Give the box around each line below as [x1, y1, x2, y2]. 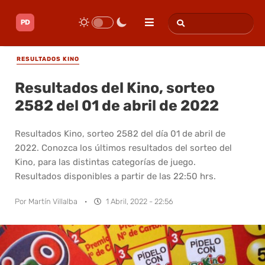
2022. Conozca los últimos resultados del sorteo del [15, 142, 232, 153]
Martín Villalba [28, 196, 77, 206]
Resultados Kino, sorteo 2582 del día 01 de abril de [15, 128, 225, 139]
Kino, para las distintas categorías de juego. [15, 156, 196, 167]
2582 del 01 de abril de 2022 [15, 96, 219, 114]
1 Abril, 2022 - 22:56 [106, 196, 173, 206]
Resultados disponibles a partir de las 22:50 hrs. [15, 170, 216, 182]
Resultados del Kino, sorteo [15, 79, 215, 96]
